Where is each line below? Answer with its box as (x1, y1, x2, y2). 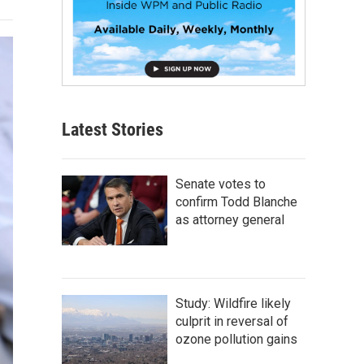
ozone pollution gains (175, 331, 297, 347)
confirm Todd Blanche (175, 193, 297, 210)
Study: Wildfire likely (175, 295, 291, 311)
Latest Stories (62, 119, 163, 140)
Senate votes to (175, 175, 266, 192)
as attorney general (175, 211, 284, 227)
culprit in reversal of (175, 313, 288, 329)
